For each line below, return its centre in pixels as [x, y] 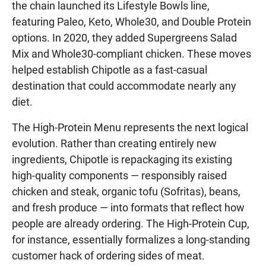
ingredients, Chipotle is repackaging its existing [122, 159]
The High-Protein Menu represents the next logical [130, 127]
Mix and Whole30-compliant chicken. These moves [132, 53]
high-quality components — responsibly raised [119, 175]
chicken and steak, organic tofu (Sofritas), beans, [126, 191]
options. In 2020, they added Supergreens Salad [124, 37]
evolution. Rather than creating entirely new [114, 143]
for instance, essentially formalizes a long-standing [131, 239]
